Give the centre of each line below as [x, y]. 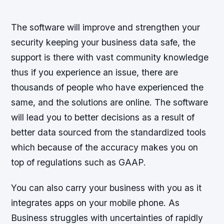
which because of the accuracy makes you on [105, 147]
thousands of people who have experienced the [107, 87]
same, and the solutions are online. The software [110, 102]
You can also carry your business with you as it [106, 188]
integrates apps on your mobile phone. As [95, 203]
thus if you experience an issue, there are [95, 72]
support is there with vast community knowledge [110, 57]
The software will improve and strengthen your [106, 27]
